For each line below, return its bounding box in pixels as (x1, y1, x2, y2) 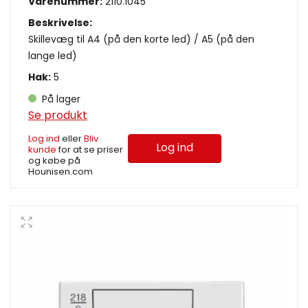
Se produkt (28, 107, 87, 123)
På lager (39, 91, 80, 106)
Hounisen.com (28, 164, 93, 178)
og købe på (28, 153, 80, 167)
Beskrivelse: (28, 15, 92, 30)
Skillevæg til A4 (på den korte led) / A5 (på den (28, 32, 254, 46)
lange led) (28, 48, 77, 63)
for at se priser (56, 142, 123, 156)
